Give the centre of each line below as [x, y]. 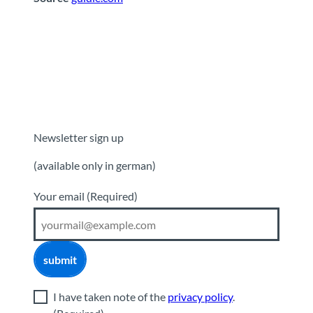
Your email [60, 196]
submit [60, 259]
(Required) [112, 196]
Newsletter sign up [79, 138]
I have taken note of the [110, 297]
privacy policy [200, 297]
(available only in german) [95, 166]
